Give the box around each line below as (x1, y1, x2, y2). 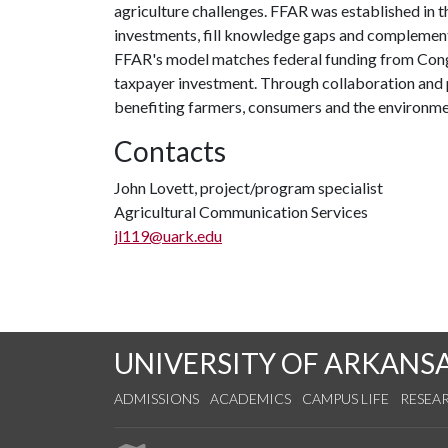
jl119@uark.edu (114, 226, 222, 245)
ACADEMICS (210, 390, 291, 407)
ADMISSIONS (114, 390, 199, 407)
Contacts (114, 134, 226, 168)
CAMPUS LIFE (302, 390, 389, 407)
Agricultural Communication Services (114, 202, 368, 221)
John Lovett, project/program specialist (114, 178, 383, 197)
